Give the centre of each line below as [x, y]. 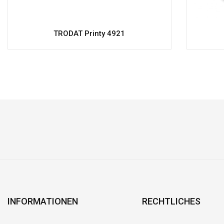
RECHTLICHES [171, 201]
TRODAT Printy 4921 [89, 33]
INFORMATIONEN [43, 201]
